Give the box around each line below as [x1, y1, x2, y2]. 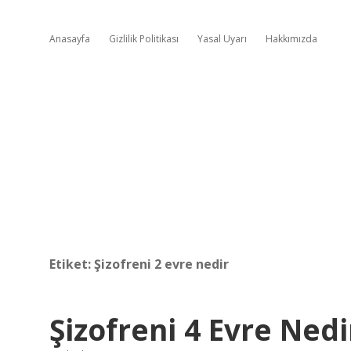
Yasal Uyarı [197, 32, 247, 45]
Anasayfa [49, 32, 90, 45]
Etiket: [49, 255, 94, 273]
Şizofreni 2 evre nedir [94, 255, 229, 273]
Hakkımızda [266, 32, 317, 45]
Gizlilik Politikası [109, 32, 179, 45]
